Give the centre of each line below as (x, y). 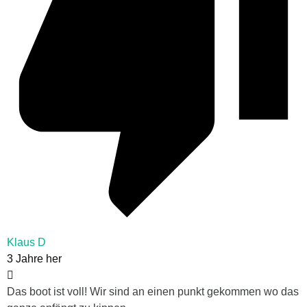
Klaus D (26, 242)
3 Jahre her (34, 258)
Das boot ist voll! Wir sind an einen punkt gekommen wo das (153, 291)
